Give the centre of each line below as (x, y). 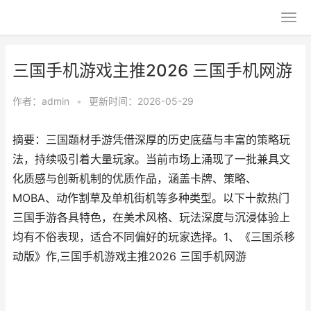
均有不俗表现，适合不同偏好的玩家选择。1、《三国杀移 (154, 237)
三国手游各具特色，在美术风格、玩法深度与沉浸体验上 (151, 218)
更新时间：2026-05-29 (141, 101)
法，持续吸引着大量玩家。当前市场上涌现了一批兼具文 (151, 159)
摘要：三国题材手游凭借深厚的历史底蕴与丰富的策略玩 (151, 140)
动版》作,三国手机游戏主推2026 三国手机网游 (129, 257)
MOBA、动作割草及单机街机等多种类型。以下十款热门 (151, 198)
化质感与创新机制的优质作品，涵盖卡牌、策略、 (135, 179)
